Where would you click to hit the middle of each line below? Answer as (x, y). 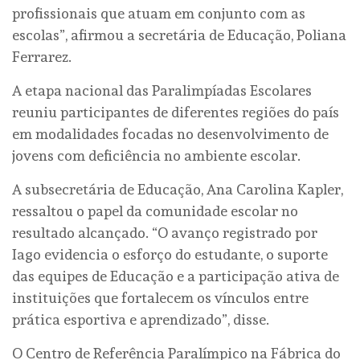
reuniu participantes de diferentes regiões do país (176, 112)
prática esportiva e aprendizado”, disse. (141, 319)
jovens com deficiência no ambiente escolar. (156, 155)
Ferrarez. (42, 56)
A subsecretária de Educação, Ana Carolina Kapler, (178, 189)
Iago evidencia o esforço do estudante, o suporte (170, 254)
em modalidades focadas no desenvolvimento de (170, 133)
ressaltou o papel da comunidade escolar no (155, 211)
